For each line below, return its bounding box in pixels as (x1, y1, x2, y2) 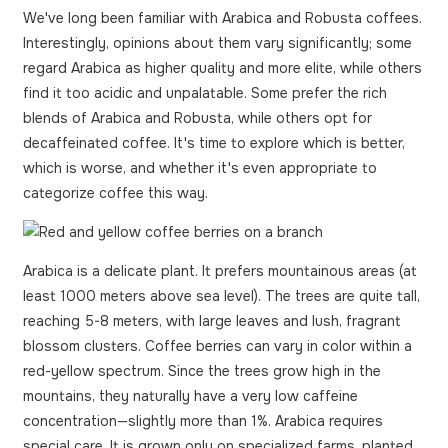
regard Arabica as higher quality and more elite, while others (23, 58, 422, 77)
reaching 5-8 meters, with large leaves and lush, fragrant (23, 311, 401, 330)
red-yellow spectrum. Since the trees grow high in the (23, 361, 381, 380)
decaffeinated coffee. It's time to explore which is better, (23, 133, 405, 152)
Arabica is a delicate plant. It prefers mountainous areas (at (23, 261, 417, 280)
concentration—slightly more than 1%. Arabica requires (23, 411, 383, 430)
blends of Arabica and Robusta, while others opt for (23, 108, 372, 127)
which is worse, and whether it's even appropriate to (23, 158, 377, 177)
